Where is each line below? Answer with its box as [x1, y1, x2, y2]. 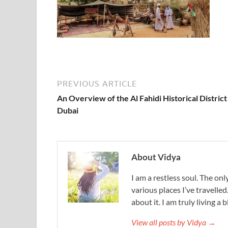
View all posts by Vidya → [131, 217, 216, 227]
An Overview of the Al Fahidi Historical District [57, 93, 227, 103]
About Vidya [131, 152, 181, 162]
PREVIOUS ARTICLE [57, 79, 137, 88]
